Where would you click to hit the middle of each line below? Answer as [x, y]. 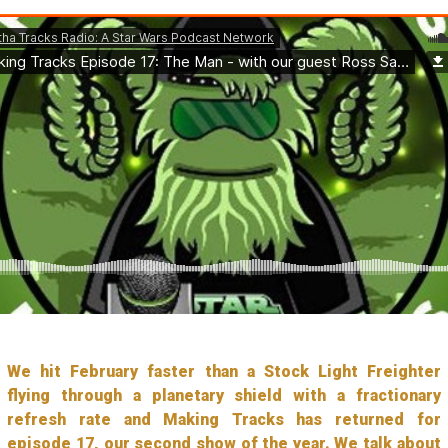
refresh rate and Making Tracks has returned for [224, 419]
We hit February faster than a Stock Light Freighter [224, 371]
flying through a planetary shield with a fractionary [224, 395]
